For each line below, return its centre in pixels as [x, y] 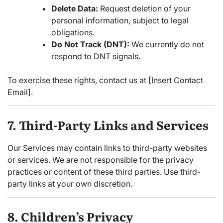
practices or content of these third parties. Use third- [104, 171]
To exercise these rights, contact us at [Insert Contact [105, 80]
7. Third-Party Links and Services [108, 124]
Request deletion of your [144, 8]
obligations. [73, 32]
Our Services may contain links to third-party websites [107, 148]
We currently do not [167, 44]
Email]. [20, 92]
